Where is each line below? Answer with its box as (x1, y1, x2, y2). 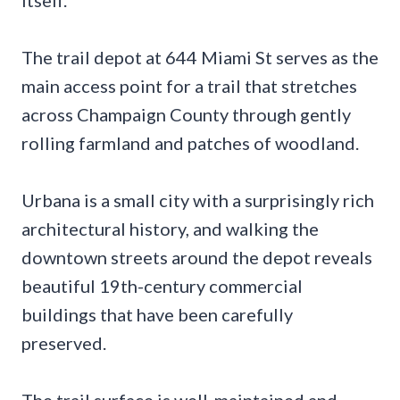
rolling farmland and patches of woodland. (21, 132, 359, 154)
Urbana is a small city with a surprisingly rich (21, 189, 374, 212)
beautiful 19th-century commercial (21, 275, 303, 297)
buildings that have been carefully (21, 304, 293, 326)
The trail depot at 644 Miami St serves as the (21, 46, 379, 69)
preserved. (21, 332, 106, 354)
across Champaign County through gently (21, 104, 351, 126)
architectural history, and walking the (21, 218, 319, 240)
